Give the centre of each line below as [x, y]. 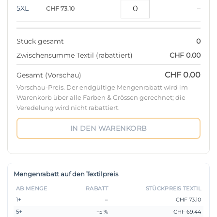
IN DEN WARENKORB [108, 129]
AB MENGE [32, 189]
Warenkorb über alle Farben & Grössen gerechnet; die [101, 97]
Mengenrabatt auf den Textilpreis [66, 174]
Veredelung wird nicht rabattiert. [68, 107]
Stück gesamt [40, 41]
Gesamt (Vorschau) [49, 75]
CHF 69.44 [187, 212]
